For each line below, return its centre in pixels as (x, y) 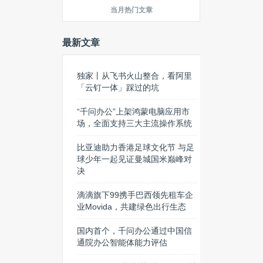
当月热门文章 (131, 10)
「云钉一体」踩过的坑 (118, 87)
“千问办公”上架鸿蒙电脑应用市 (133, 112)
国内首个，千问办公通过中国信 (134, 231)
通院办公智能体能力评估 (122, 242)
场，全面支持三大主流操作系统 (134, 123)
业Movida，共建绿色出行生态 (131, 207)
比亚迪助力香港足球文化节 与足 (136, 147)
